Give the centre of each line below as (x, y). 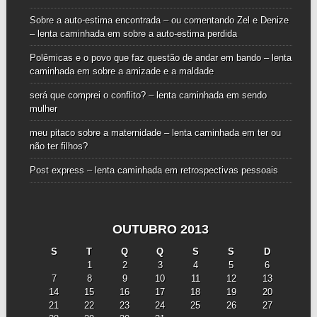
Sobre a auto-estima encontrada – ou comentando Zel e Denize (159, 21)
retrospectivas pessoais (229, 171)
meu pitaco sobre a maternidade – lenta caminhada (134, 133)
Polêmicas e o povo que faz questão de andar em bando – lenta (160, 58)
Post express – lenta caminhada (96, 171)
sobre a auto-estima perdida (180, 34)
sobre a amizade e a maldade (153, 71)
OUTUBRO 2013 (161, 229)
